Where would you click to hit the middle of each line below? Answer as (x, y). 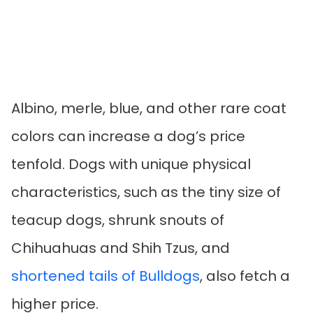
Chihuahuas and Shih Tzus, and (121, 248)
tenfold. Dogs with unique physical (131, 164)
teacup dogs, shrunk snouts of (118, 220)
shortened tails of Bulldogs (105, 276)
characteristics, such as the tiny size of (146, 192)
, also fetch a (245, 276)
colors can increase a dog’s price (128, 136)
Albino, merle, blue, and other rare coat (149, 108)
